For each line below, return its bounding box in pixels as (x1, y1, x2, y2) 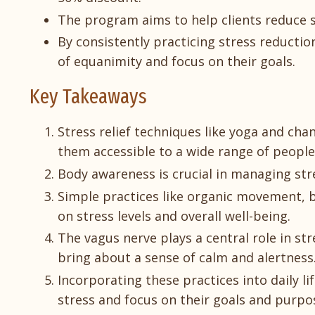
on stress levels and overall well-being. (58, 207, 290, 224)
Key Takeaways (30, 84, 147, 110)
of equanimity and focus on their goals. (58, 53, 295, 70)
